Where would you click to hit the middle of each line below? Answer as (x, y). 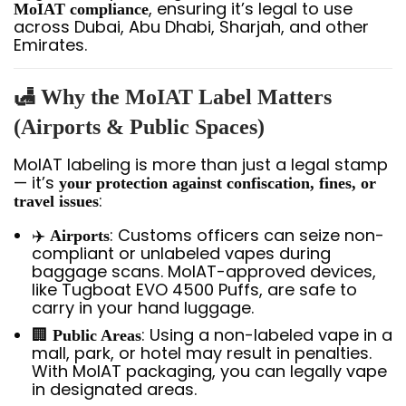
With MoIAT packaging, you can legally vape (209, 371)
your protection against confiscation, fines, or (217, 183)
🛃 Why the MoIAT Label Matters (173, 97)
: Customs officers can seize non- (247, 235)
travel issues (56, 201)
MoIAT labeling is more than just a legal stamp (201, 164)
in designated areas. (114, 389)
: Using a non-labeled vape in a (267, 334)
